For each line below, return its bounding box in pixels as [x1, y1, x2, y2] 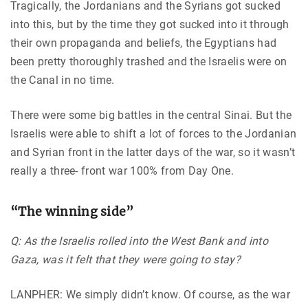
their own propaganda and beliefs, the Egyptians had [10, 36, 277, 49]
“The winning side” [10, 203, 134, 219]
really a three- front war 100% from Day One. [10, 164, 234, 177]
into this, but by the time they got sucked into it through [10, 17, 289, 31]
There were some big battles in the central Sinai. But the [10, 108, 292, 122]
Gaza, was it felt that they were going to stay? [10, 253, 241, 267]
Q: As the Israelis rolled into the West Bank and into [10, 234, 268, 248]
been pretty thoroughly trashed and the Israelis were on [10, 54, 287, 68]
